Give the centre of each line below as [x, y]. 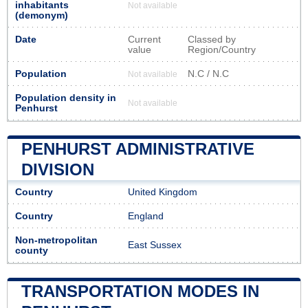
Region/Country [222, 49]
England [146, 216]
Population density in [66, 98]
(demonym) [42, 15]
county [32, 250]
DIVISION [58, 169]
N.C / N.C [208, 74]
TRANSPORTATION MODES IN [140, 291]
